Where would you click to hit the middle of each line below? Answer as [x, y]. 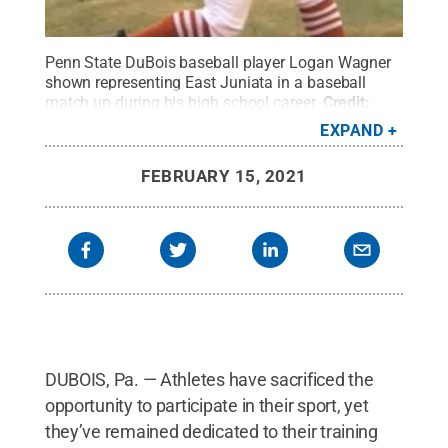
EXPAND [352, 130]
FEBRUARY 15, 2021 [224, 175]
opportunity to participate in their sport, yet [206, 405]
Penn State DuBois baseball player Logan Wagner [218, 62]
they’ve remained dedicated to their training [211, 431]
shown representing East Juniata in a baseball [205, 82]
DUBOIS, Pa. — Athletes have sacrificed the [209, 379]
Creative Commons [199, 122]
